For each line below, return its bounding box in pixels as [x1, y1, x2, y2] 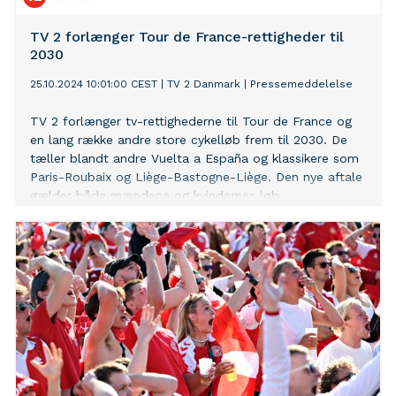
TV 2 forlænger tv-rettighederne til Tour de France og [30, 114, 352, 129]
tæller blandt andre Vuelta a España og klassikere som [30, 151, 359, 166]
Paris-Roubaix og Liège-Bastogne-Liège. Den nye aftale [30, 170, 362, 185]
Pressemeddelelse [250, 78, 353, 91]
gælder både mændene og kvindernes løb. [30, 188, 283, 203]
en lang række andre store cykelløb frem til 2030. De [30, 133, 347, 148]
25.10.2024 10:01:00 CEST [30, 78, 157, 91]
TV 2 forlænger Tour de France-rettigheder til [30, 28, 344, 46]
